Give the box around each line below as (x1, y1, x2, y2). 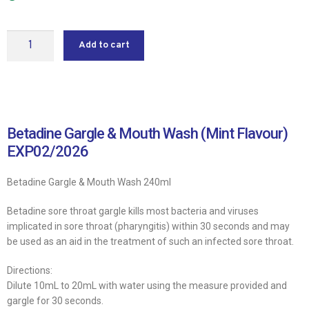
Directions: (7, 264, 52, 276)
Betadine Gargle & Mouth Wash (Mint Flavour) (7, 124, 288, 142)
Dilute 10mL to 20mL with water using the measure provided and (7, 279, 287, 291)
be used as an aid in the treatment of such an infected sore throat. (7, 235, 294, 247)
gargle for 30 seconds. (7, 295, 103, 306)
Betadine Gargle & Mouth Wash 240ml (7, 176, 171, 188)
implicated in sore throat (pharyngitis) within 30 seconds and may (7, 220, 290, 232)
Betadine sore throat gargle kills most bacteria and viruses (7, 205, 259, 217)
